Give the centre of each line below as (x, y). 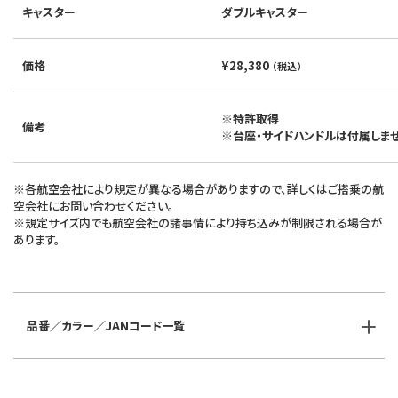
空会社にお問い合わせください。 (94, 206)
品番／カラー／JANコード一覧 (106, 326)
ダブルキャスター (265, 12)
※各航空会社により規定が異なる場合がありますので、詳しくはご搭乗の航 (199, 189)
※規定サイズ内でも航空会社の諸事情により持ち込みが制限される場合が (198, 223)
